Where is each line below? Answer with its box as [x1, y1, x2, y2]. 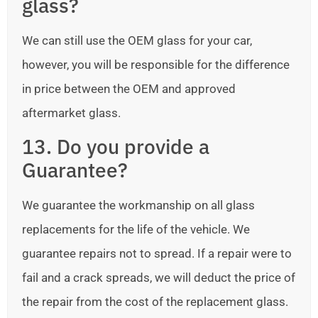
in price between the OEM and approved [22, 82, 236, 97]
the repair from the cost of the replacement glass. [22, 295, 288, 309]
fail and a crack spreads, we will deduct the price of [22, 270, 295, 285]
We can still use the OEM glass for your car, [22, 33, 252, 48]
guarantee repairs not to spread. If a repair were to [22, 246, 292, 261]
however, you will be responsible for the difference [22, 57, 290, 72]
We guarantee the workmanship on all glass [22, 198, 255, 213]
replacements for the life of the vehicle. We [22, 222, 250, 237]
